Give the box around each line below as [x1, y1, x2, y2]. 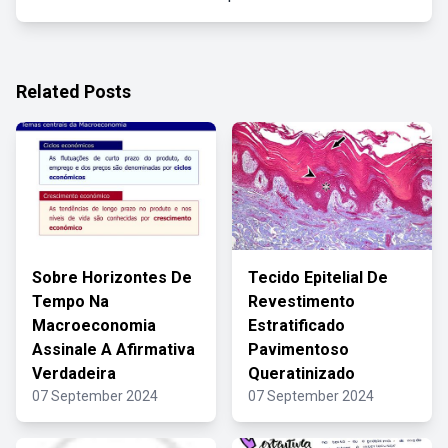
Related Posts [16, 81, 131, 102]
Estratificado [248, 316, 345, 335]
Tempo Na [32, 292, 109, 311]
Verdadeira [32, 364, 116, 383]
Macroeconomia [32, 316, 156, 335]
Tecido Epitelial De [248, 268, 388, 287]
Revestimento [248, 292, 355, 311]
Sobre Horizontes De [32, 268, 192, 287]
